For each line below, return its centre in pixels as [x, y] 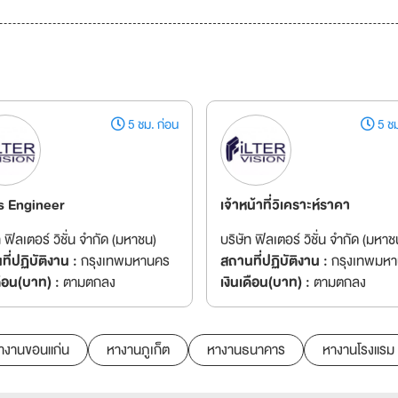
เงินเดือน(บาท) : [265, 283]
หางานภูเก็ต [138, 350]
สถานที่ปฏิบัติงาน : [274, 261]
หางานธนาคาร [246, 350]
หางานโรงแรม [358, 350]
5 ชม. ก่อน [151, 124]
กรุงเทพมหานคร [124, 261]
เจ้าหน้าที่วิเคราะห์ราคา [285, 205]
